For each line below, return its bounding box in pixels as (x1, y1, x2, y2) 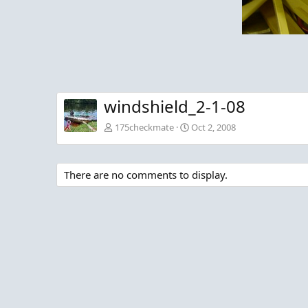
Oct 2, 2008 (191, 121, 236, 134)
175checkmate (115, 121, 174, 134)
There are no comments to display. (64, 168, 228, 182)
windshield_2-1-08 (104, 95, 245, 118)
